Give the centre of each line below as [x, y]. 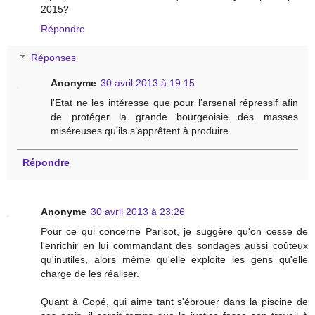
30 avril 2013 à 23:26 [138, 212]
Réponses [54, 58]
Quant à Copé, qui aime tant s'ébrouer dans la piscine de [174, 302]
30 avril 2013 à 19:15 [148, 83]
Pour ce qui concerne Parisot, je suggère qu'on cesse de [174, 232]
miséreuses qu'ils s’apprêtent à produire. [141, 131]
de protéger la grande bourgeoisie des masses [174, 117]
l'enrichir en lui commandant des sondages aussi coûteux [174, 246]
